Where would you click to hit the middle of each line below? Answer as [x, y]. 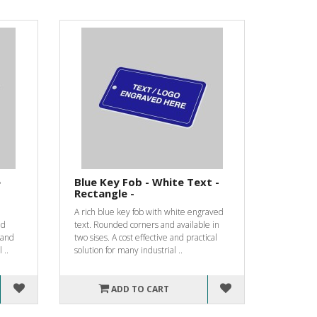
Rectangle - [104, 193]
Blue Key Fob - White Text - [146, 181]
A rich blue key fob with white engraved [149, 212]
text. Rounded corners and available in [146, 224]
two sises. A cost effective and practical [145, 237]
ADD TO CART [140, 289]
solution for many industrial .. [128, 250]
